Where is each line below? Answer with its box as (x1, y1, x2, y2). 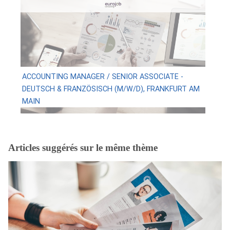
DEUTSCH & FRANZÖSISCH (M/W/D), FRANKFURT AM (22, 84, 200, 93)
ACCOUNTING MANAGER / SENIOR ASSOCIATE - (22, 72, 183, 81)
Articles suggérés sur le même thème (8, 142, 158, 154)
